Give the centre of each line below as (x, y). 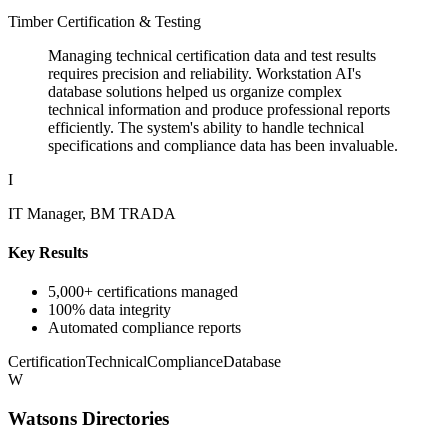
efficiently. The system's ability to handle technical (206, 127)
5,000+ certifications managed (143, 292)
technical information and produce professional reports (219, 109)
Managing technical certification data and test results (212, 55)
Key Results (48, 252)
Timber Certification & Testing (104, 21)
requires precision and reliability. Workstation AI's (204, 73)
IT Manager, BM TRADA (92, 213)
